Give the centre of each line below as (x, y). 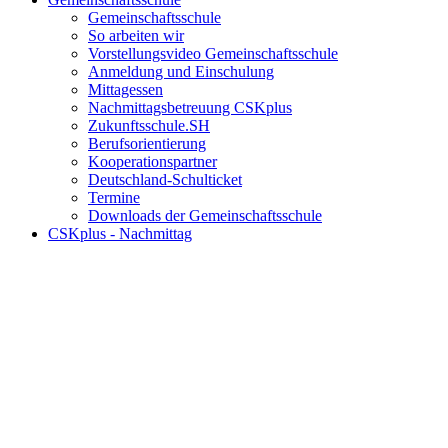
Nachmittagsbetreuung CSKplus (190, 107)
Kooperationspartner (152, 161)
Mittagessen (125, 89)
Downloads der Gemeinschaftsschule (205, 215)
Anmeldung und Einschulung (181, 71)
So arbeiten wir (136, 35)
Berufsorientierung (147, 143)
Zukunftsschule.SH (149, 125)
